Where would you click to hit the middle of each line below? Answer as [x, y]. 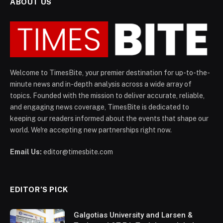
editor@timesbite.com [77, 152]
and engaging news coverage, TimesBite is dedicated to [100, 107]
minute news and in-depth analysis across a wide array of [101, 84]
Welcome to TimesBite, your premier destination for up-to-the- [110, 73]
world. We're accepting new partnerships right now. [91, 130]
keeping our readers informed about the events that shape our [109, 119]
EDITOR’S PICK [39, 190]
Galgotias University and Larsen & [133, 215]
